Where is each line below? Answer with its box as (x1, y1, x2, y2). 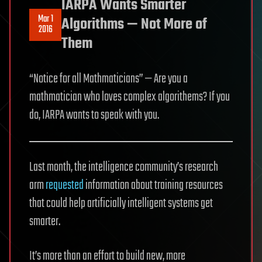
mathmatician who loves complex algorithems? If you (29, 87, 230, 107)
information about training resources (84, 175, 223, 195)
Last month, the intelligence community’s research (29, 157, 218, 177)
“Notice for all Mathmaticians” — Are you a (29, 68, 188, 89)
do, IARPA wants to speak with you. (29, 105, 159, 125)
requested (46, 175, 84, 195)
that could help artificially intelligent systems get (29, 193, 213, 213)
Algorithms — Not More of (61, 12, 207, 36)
